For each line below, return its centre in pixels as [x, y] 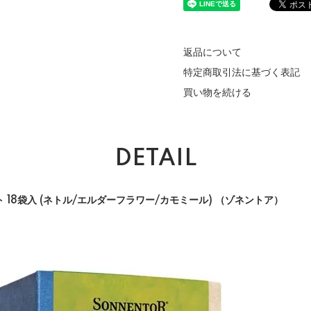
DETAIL [155, 159]
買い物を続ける [217, 93]
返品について [212, 53]
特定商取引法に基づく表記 [242, 73]
